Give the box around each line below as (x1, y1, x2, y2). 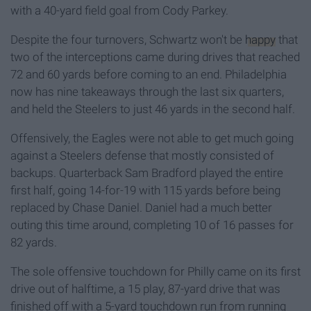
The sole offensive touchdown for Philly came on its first (10, 264, 301, 279)
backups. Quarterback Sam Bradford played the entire (10, 166, 283, 180)
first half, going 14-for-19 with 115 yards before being (10, 183, 280, 198)
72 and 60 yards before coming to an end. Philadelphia (10, 67, 287, 82)
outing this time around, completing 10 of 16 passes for (10, 218, 294, 233)
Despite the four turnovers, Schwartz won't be (10, 33, 245, 47)
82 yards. (10, 235, 57, 250)
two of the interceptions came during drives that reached (10, 50, 300, 65)
